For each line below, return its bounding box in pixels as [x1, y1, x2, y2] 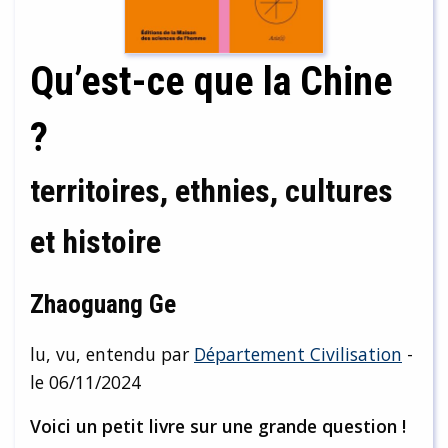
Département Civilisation [194, 342, 402, 367]
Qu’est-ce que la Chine [30, 58, 393, 106]
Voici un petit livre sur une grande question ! [30, 414, 406, 439]
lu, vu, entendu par [30, 342, 194, 367]
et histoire [30, 223, 161, 262]
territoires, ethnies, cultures [30, 172, 393, 211]
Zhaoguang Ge [30, 289, 176, 320]
